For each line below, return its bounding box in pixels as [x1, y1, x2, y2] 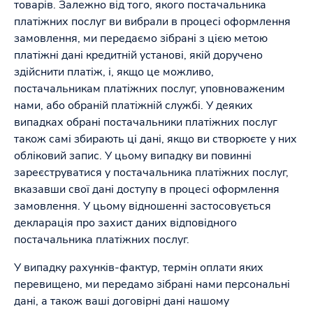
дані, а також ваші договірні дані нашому [14, 293, 229, 309]
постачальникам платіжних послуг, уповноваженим [14, 81, 285, 96]
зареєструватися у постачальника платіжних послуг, [14, 165, 289, 180]
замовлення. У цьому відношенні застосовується [14, 198, 271, 214]
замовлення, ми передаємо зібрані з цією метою [14, 31, 268, 46]
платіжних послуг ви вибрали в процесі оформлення [14, 14, 291, 29]
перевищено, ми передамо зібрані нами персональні [14, 277, 290, 292]
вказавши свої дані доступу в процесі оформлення [14, 182, 279, 197]
